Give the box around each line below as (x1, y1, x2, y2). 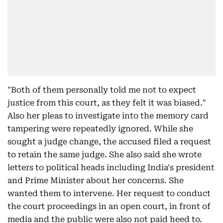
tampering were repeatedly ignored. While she (7, 124, 193, 133)
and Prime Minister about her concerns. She (7, 176, 184, 185)
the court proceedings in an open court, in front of (7, 202, 211, 211)
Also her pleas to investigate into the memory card (7, 111, 209, 120)
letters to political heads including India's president (7, 163, 215, 172)
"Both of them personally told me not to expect (7, 85, 196, 95)
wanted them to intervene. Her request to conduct (7, 189, 211, 198)
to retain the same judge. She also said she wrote (7, 150, 202, 159)
